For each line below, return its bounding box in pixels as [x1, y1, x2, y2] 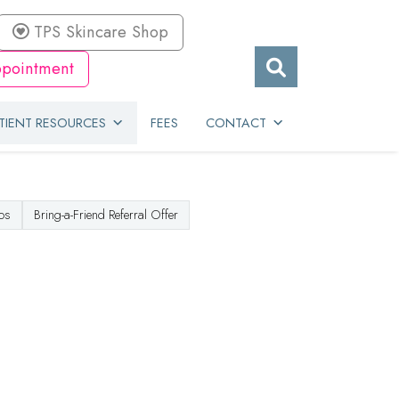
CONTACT [205, 113, 266, 132]
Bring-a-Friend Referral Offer [34, 205, 178, 224]
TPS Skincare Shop [28, 20, 168, 45]
